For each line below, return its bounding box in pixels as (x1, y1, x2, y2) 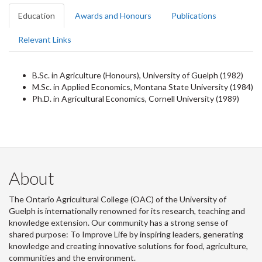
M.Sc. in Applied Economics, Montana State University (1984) (32, 82, 253, 92)
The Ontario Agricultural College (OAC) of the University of (9, 194, 226, 204)
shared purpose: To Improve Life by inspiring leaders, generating (9, 229, 243, 239)
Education (18, 11, 55, 20)
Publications (171, 11, 216, 20)
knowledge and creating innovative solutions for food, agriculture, (9, 241, 248, 251)
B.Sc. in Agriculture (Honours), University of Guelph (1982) (32, 70, 243, 80)
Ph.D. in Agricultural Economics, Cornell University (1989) (32, 94, 239, 104)
